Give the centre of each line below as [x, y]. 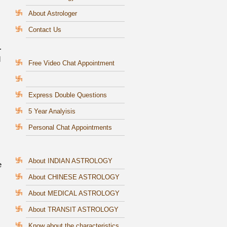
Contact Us [45, 30]
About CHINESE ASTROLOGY [74, 177]
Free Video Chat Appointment [71, 63]
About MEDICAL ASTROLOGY [74, 194]
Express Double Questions [68, 95]
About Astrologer [53, 14]
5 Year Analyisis [52, 111]
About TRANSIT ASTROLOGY [73, 210]
